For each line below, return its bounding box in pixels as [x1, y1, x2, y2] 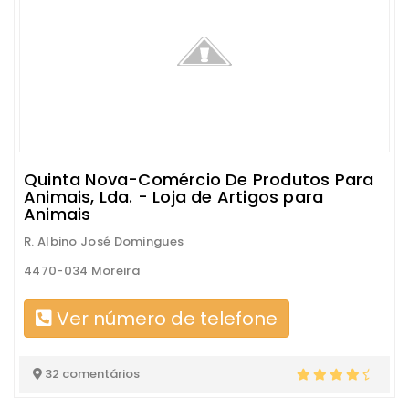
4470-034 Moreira [24, 262, 140, 280]
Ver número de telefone [52, 306, 278, 332]
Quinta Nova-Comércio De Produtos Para [24, 168, 374, 192]
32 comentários [42, 365, 140, 383]
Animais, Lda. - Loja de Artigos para [24, 185, 324, 209]
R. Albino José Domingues [24, 233, 184, 251]
